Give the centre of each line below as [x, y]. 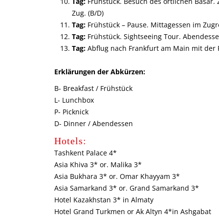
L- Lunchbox [74, 100]
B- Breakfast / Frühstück [93, 88]
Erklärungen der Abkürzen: [99, 72]
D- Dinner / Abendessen [93, 123]
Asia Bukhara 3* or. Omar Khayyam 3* [117, 176]
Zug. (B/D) [88, 13]
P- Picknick [71, 112]
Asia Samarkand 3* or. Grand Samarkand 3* [126, 188]
